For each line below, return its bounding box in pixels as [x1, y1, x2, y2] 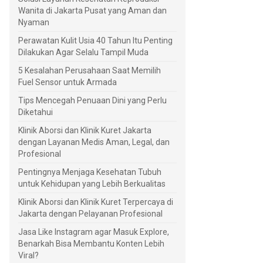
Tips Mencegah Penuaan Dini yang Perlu [18, 96, 167, 106]
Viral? [18, 251, 39, 261]
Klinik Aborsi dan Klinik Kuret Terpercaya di [18, 197, 173, 207]
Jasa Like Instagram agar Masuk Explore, [18, 227, 169, 237]
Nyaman [18, 18, 49, 28]
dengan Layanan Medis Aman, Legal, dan [18, 137, 170, 147]
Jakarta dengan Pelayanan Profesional [18, 209, 163, 219]
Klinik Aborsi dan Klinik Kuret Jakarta [18, 126, 151, 136]
